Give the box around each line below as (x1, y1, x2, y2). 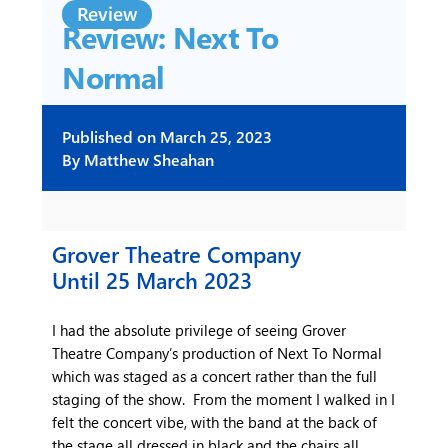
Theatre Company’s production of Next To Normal (52, 342, 383, 363)
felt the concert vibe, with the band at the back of (52, 411, 378, 432)
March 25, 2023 (156, 126, 273, 148)
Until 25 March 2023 (52, 265, 253, 295)
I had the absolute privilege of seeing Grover (52, 319, 347, 340)
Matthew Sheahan (80, 149, 215, 171)
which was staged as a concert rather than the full (52, 365, 378, 386)
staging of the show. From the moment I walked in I (52, 388, 396, 409)
